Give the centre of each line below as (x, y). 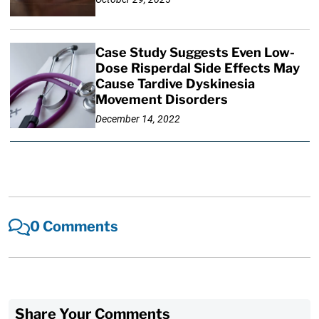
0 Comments (74, 227)
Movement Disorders (161, 100)
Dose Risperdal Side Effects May (197, 68)
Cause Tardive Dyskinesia (175, 84)
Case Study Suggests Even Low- (195, 53)
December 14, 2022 (137, 119)
